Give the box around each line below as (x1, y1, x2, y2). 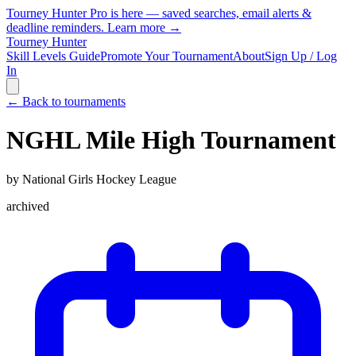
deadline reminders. (6, 21, 107, 34)
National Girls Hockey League (22, 172, 176, 186)
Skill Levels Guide (6, 49, 100, 63)
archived (6, 199, 49, 213)
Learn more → (107, 21, 181, 34)
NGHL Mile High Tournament (6, 126, 336, 155)
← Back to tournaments (6, 95, 126, 108)
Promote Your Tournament (100, 49, 233, 63)
